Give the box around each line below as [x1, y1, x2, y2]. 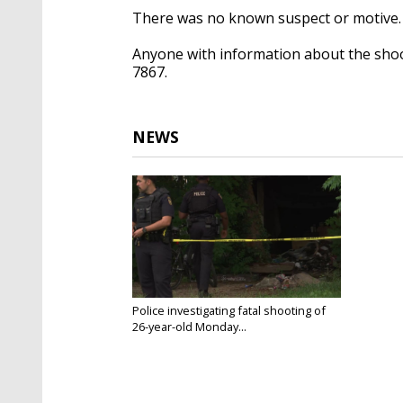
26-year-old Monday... [132, 318, 246, 335]
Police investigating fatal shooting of [132, 301, 326, 318]
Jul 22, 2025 [132, 333, 184, 347]
